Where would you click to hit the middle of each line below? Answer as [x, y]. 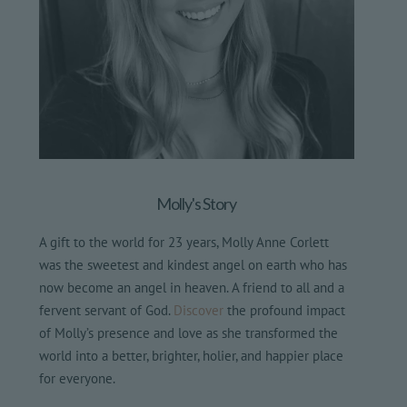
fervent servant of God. [107, 310]
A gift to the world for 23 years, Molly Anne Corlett [184, 242]
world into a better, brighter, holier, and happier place [192, 355]
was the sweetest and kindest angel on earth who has [194, 264]
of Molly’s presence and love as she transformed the [189, 333]
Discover [199, 310]
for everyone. [78, 378]
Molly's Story [197, 203]
